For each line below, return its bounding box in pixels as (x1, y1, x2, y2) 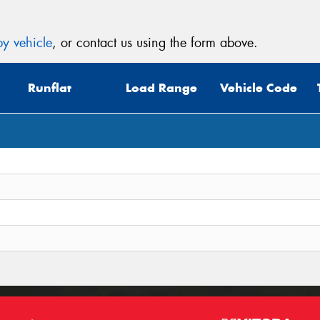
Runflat (28, 80, 71, 96)
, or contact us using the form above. (52, 34, 258, 51)
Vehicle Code (220, 80, 297, 96)
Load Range (126, 80, 197, 96)
